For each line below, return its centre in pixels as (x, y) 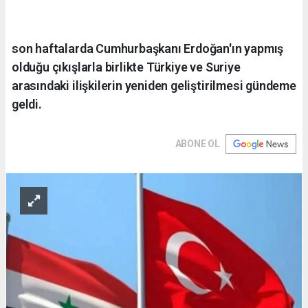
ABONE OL (197, 143)
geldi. (27, 104)
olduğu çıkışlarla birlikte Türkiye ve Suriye (126, 67)
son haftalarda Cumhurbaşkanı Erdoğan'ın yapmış (148, 48)
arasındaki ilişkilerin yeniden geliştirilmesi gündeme (154, 85)
